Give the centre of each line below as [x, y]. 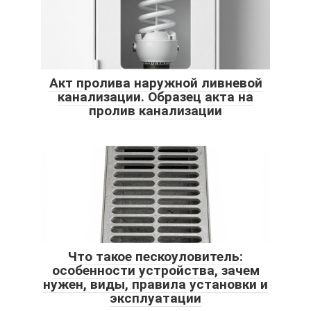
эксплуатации [155, 298]
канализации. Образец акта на [155, 96]
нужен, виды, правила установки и [155, 284]
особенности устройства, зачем [155, 270]
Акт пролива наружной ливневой [155, 83]
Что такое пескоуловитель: [155, 256]
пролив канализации [155, 110]
